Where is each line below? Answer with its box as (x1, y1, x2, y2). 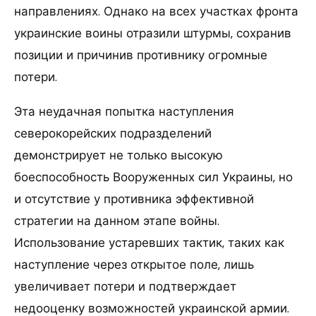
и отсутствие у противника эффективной (14, 191, 254, 207)
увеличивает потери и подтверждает (14, 279, 236, 295)
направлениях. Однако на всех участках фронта (14, 4, 298, 20)
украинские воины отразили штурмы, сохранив (14, 25, 291, 42)
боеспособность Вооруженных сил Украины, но (14, 169, 293, 186)
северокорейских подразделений (14, 126, 212, 142)
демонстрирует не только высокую (14, 147, 223, 164)
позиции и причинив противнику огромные (14, 47, 267, 63)
